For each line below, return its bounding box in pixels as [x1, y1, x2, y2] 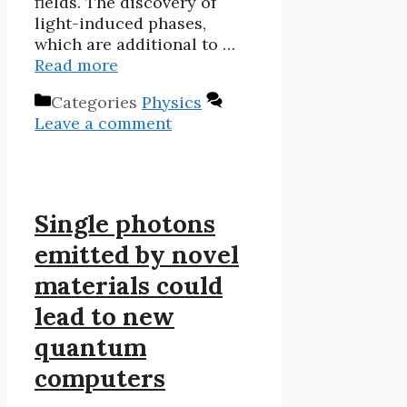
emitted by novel [35, 239, 239, 271]
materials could [35, 270, 223, 302]
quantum [35, 332, 146, 363]
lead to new [35, 301, 174, 333]
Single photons [35, 208, 215, 240]
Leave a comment [35, 113, 172, 134]
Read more [35, 55, 118, 76]
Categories [51, 92, 142, 114]
